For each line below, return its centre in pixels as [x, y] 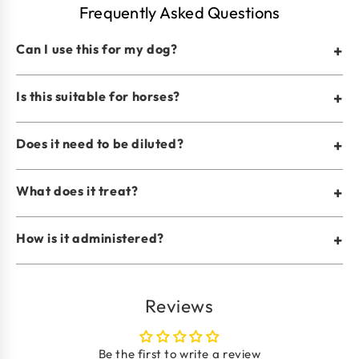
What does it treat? [77, 190]
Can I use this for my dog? [97, 48]
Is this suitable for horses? [98, 96]
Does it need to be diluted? [100, 143]
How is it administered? [90, 238]
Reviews [179, 305]
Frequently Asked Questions [179, 12]
